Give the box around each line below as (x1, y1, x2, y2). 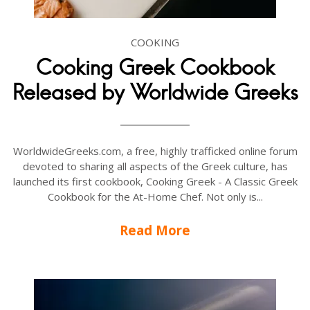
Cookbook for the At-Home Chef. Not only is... (47, 190, 263, 203)
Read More (120, 221, 190, 239)
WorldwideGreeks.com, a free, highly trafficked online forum (12, 144, 298, 158)
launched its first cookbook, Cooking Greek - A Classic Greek (12, 174, 298, 188)
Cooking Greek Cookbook (35, 55, 275, 80)
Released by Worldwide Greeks (12, 80, 298, 105)
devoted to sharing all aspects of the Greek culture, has (22, 159, 288, 173)
